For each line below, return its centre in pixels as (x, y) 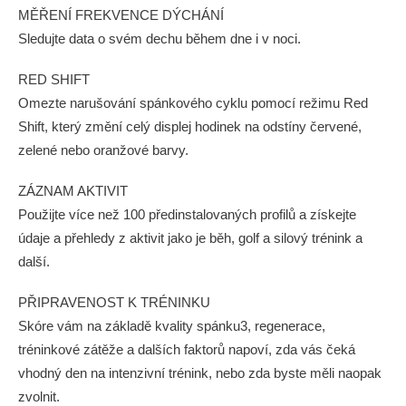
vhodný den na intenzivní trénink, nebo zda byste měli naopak (200, 373)
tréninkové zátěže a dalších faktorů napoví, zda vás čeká (187, 349)
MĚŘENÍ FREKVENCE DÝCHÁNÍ (121, 15)
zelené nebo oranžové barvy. (103, 150)
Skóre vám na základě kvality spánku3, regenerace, (172, 326)
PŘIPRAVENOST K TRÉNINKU (114, 302)
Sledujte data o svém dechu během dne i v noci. (159, 39)
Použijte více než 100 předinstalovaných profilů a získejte (187, 214)
